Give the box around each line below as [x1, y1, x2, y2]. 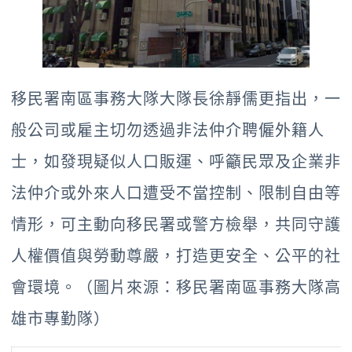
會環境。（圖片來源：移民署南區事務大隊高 [11, 278, 341, 298]
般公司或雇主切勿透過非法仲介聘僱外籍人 [11, 121, 324, 141]
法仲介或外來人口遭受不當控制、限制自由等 [11, 184, 341, 203]
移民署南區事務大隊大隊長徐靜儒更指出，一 [11, 90, 341, 109]
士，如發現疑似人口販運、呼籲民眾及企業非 [11, 152, 341, 172]
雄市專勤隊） [11, 310, 110, 329]
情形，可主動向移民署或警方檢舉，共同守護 [11, 215, 341, 235]
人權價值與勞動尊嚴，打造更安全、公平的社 [11, 247, 341, 266]
